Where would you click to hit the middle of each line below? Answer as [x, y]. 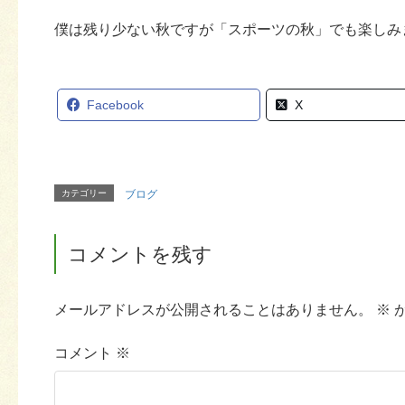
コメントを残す [141, 254]
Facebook [115, 105]
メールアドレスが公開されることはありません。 [213, 310]
